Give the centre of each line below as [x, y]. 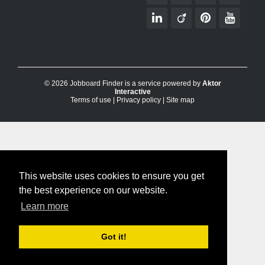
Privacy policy [139, 100]
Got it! [114, 237]
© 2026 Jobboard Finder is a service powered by [123, 83]
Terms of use [91, 100]
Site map [180, 100]
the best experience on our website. [93, 190]
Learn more [45, 206]
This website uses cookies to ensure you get [112, 176]
